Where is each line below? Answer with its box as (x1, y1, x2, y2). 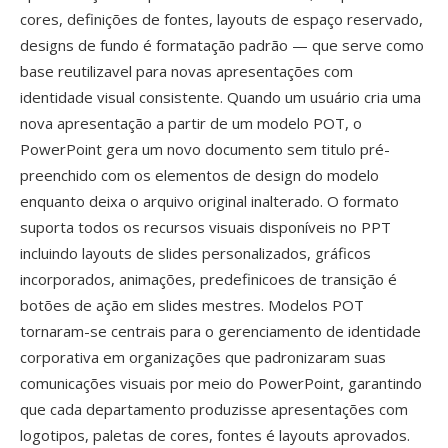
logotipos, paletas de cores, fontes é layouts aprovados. (20, 425, 410, 445)
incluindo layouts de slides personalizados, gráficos (20, 243, 371, 263)
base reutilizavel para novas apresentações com (20, 61, 353, 81)
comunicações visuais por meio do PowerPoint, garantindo (20, 373, 422, 393)
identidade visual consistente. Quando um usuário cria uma (20, 87, 421, 107)
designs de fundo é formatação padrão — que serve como (20, 35, 424, 55)
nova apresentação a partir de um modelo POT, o (20, 113, 362, 133)
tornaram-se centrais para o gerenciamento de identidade (20, 321, 421, 341)
